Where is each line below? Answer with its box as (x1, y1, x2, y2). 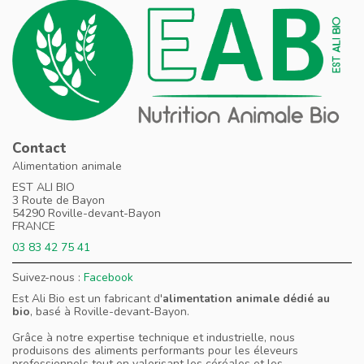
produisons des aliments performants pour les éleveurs (12, 343, 298, 359)
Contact (12, 139, 67, 158)
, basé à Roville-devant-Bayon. (30, 304, 189, 320)
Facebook (84, 270, 133, 286)
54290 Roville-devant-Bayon (12, 206, 161, 222)
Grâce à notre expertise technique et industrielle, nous (12, 330, 295, 346)
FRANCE (12, 219, 55, 235)
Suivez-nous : (12, 270, 84, 286)
